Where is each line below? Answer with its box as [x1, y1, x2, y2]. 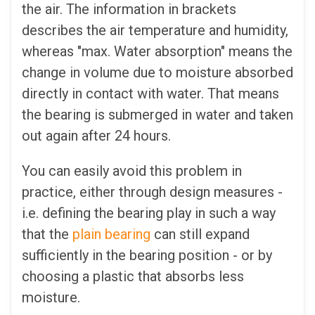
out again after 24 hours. [22, 127, 171, 144]
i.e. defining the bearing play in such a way [22, 204, 276, 221]
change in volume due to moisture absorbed [22, 63, 293, 81]
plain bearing [72, 225, 150, 243]
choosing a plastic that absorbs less [22, 267, 244, 285]
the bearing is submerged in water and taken [22, 105, 293, 123]
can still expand [150, 225, 250, 243]
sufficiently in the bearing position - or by [22, 246, 272, 264]
